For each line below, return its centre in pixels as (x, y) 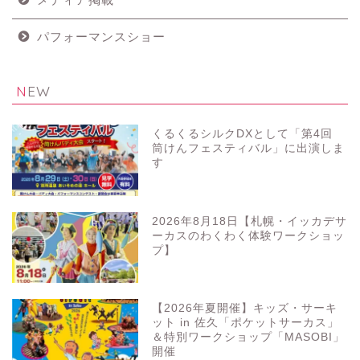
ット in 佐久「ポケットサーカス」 (246, 322)
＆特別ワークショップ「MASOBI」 (249, 337)
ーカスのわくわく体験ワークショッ (249, 235)
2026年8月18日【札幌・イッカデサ (250, 221)
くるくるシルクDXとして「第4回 (243, 134)
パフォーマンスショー (101, 37)
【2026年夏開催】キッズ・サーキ (245, 308)
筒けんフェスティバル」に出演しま (249, 149)
